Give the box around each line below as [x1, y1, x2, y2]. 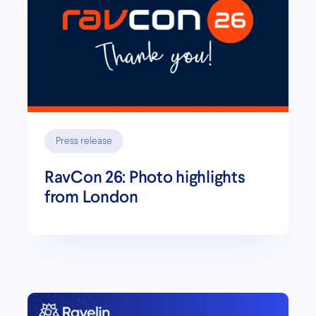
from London [44, 185, 138, 207]
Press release [56, 135, 112, 146]
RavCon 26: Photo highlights [44, 165, 245, 188]
